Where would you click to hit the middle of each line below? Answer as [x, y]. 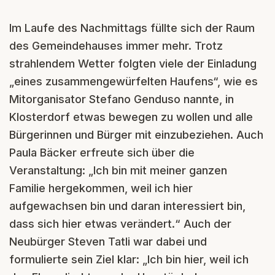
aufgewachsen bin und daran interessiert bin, [127, 206]
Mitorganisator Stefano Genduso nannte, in [122, 99]
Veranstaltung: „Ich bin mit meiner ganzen [118, 170]
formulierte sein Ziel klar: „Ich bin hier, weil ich [129, 259]
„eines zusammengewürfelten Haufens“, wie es [134, 81]
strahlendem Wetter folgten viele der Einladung [133, 63]
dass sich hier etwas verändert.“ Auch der [120, 223]
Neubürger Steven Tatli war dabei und [108, 241]
